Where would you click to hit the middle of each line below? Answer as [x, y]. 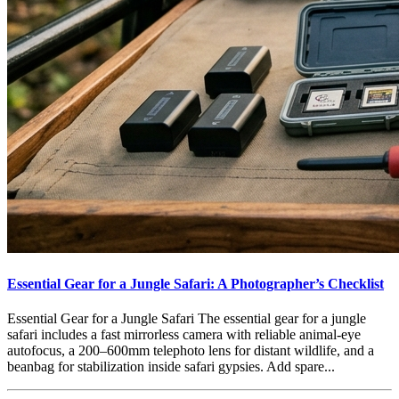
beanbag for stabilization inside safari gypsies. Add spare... [171, 366]
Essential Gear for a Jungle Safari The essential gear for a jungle [187, 318]
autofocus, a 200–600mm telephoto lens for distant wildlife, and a [191, 350]
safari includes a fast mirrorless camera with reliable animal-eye [184, 334]
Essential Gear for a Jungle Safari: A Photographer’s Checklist [195, 283]
